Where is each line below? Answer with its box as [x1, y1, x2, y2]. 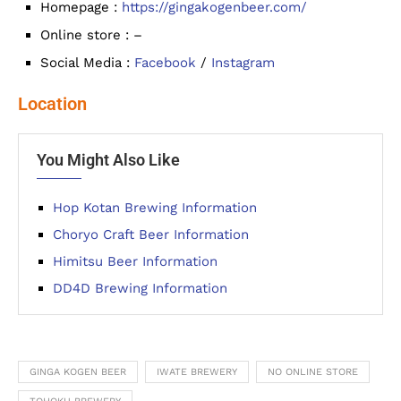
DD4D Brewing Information [53, 280, 227, 296]
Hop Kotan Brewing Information [53, 200, 257, 216]
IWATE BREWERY [157, 366, 237, 378]
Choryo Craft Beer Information [53, 226, 249, 243]
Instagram [211, 55, 275, 71]
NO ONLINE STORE [268, 366, 358, 378]
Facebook [134, 55, 200, 71]
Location [18, 93, 87, 115]
